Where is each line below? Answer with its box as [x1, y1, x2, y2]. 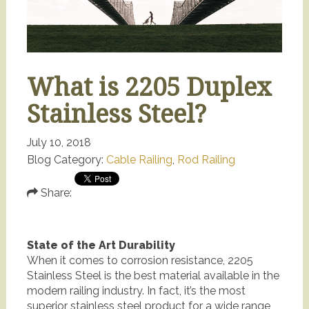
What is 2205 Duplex [26, 70, 272, 104]
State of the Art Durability [26, 239, 175, 252]
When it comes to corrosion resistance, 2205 [26, 254, 253, 268]
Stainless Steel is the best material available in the [26, 269, 279, 283]
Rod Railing [177, 153, 235, 167]
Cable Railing [106, 153, 172, 167]
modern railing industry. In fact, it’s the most [26, 284, 246, 298]
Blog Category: [26, 153, 106, 167]
